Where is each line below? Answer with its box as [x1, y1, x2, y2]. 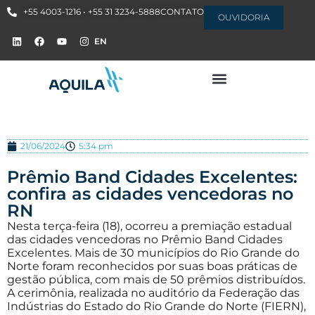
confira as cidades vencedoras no [7, 184, 293, 204]
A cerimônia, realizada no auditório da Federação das [7, 286, 300, 300]
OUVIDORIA [217, 12, 269, 22]
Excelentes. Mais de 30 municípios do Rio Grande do [7, 246, 300, 259]
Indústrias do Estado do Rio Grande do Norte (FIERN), [7, 300, 306, 313]
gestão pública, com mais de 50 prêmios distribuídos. [7, 273, 305, 286]
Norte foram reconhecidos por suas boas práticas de [7, 259, 297, 273]
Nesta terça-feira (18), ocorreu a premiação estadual [7, 219, 292, 233]
